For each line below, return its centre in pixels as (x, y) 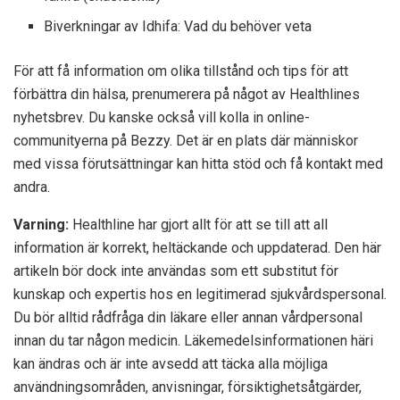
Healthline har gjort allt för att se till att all (198, 224)
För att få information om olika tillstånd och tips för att (181, 71)
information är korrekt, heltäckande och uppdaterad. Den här (197, 247)
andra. (32, 187)
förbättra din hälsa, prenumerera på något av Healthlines (187, 94)
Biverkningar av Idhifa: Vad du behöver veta (178, 26)
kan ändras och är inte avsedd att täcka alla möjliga (171, 363)
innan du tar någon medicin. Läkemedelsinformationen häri (193, 340)
